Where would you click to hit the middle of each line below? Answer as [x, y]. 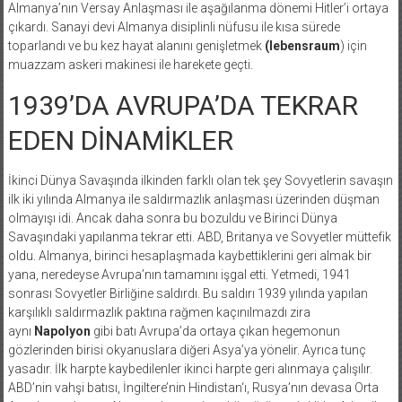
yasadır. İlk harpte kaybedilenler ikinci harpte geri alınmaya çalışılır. [190, 368]
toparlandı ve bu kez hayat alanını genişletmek [136, 45]
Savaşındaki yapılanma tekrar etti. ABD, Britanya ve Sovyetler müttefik [199, 236]
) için [353, 45]
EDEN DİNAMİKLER [120, 140]
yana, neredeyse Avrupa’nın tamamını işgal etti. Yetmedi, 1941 [179, 274]
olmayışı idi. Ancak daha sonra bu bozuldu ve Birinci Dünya [172, 218]
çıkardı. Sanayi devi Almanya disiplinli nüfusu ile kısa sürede [174, 26]
